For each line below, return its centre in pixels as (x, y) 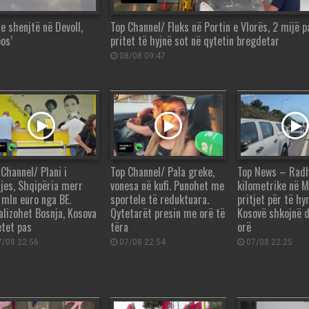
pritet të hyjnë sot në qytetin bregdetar (195, 41)
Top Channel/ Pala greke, (162, 172)
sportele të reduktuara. (160, 200)
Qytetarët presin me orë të (168, 213)
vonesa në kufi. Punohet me (167, 186)
